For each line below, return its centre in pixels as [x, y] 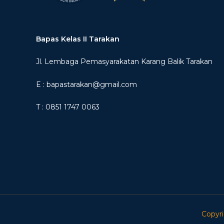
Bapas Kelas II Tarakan [78, 39]
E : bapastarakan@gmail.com [86, 84]
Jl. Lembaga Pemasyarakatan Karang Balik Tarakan [124, 62]
